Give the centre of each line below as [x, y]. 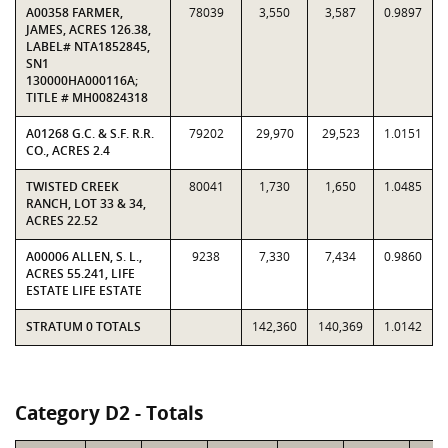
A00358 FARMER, [74, 12]
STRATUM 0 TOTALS [83, 326]
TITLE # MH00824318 [87, 97]
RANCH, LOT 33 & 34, [86, 203]
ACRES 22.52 [62, 220]
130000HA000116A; [82, 80]
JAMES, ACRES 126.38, [88, 29]
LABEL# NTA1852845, [88, 46]
